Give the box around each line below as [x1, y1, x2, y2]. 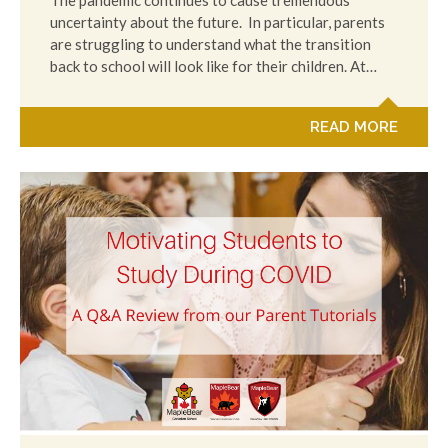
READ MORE [310, 118, 398, 137]
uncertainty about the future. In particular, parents [50, 13, 385, 32]
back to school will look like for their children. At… [50, 57, 377, 76]
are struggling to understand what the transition [50, 35, 371, 54]
